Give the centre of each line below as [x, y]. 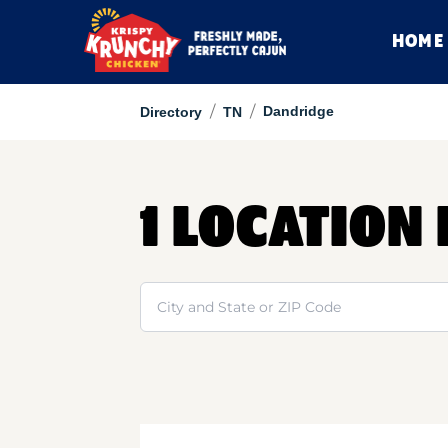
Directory [170, 112]
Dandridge [298, 111]
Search [166, 292]
